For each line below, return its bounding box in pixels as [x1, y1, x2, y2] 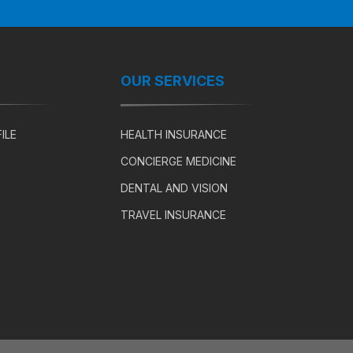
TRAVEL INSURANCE [121, 208, 227, 222]
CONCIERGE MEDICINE [121, 154, 237, 169]
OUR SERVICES [121, 72, 225, 90]
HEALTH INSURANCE [121, 128, 228, 142]
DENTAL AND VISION [121, 181, 229, 195]
